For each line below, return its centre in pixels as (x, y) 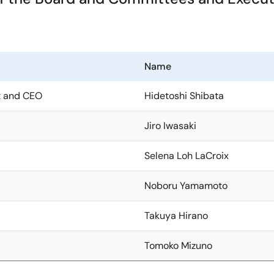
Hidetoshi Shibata (184, 96)
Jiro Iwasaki (170, 126)
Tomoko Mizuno (178, 246)
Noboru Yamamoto (186, 186)
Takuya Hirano (176, 216)
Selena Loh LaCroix (187, 156)
